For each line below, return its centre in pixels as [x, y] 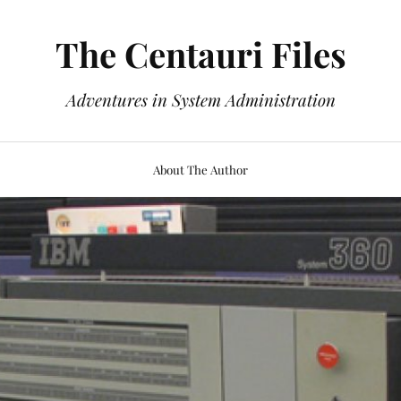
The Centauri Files [200, 54]
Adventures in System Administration [200, 100]
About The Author [200, 170]
